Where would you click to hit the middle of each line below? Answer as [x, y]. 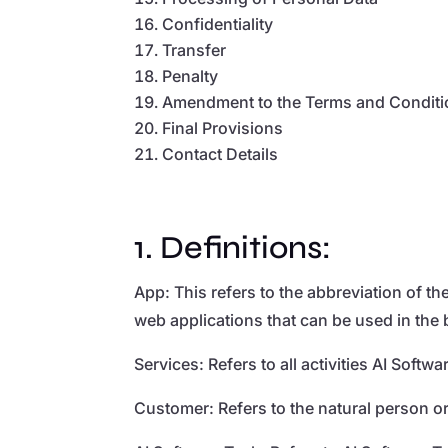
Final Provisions [223, 127]
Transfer [194, 49]
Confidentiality [218, 23]
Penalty [190, 75]
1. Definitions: [233, 247]
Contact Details [220, 153]
